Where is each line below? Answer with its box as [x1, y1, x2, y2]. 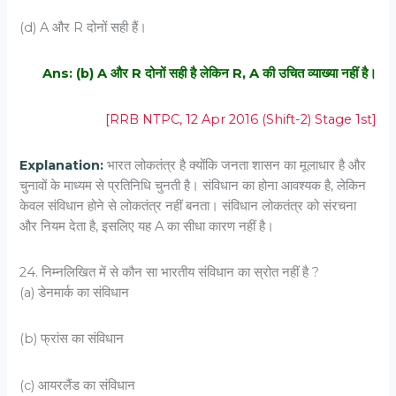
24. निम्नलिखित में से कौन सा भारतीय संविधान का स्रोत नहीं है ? [19, 264, 320, 281]
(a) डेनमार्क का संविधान [19, 285, 130, 301]
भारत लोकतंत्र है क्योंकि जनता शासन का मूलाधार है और [107, 157, 367, 174]
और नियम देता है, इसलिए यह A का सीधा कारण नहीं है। [19, 218, 275, 235]
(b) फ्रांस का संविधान [19, 331, 125, 347]
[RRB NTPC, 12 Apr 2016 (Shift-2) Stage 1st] [104, 110, 377, 127]
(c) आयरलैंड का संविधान [19, 377, 136, 393]
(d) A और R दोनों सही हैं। [19, 19, 148, 35]
